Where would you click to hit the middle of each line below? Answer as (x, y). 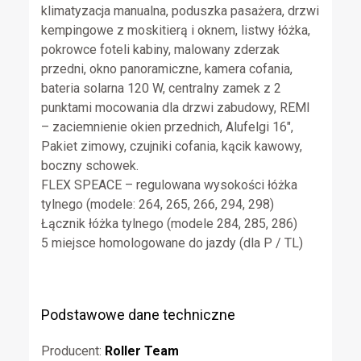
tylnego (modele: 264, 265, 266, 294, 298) (157, 205)
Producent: (73, 351)
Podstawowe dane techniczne (138, 314)
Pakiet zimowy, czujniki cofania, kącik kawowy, (171, 147)
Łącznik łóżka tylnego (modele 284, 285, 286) (169, 224)
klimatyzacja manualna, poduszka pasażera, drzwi (180, 11)
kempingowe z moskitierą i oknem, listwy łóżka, (175, 31)
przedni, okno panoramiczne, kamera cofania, (166, 69)
